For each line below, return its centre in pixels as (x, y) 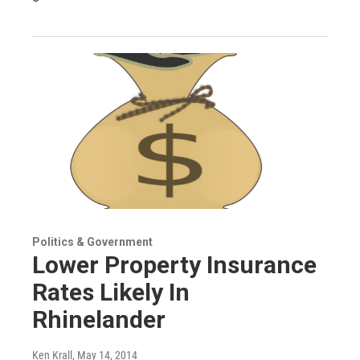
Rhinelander (99, 319)
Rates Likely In (111, 292)
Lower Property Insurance (174, 264)
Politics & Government (92, 241)
